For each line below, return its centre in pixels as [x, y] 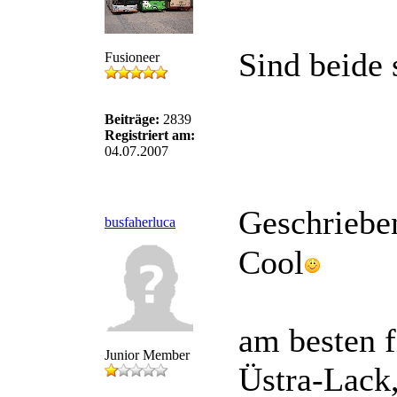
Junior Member [147, 355]
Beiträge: [132, 119]
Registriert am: [150, 135]
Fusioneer [132, 57]
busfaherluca [140, 222]
